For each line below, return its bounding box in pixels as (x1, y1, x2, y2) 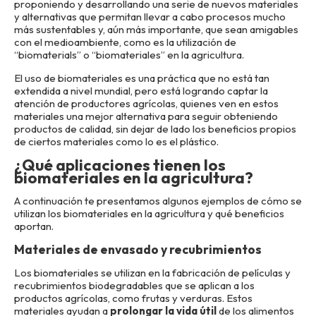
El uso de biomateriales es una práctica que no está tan (14, 71, 269, 85)
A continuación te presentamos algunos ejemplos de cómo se (14, 194, 302, 207)
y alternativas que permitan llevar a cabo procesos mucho (14, 10, 286, 23)
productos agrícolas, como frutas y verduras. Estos (14, 291, 253, 305)
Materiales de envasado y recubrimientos (14, 241, 262, 257)
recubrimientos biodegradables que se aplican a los (14, 279, 255, 292)
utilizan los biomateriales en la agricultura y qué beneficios (14, 207, 284, 220)
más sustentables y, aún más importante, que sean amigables (14, 23, 298, 36)
